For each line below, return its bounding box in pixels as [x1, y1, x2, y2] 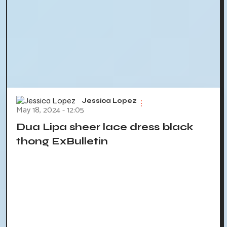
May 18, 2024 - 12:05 [16, 103, 84, 118]
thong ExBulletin [16, 135, 108, 148]
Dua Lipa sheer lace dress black [16, 121, 194, 134]
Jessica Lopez [82, 96, 137, 105]
